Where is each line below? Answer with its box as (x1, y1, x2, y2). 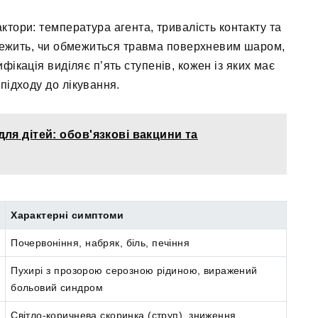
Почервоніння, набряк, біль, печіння (11, 237, 190, 249)
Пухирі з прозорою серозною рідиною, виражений (11, 265, 258, 277)
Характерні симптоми (11, 209, 124, 221)
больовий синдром (11, 282, 103, 294)
